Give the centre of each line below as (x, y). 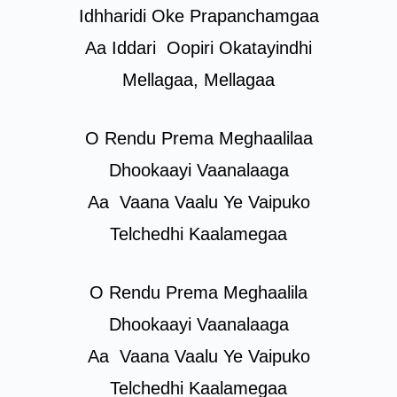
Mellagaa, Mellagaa (198, 80)
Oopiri (190, 48)
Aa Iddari (126, 48)
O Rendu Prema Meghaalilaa (198, 138)
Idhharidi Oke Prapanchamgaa (198, 16)
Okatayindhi (263, 48)
